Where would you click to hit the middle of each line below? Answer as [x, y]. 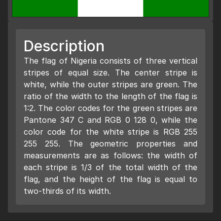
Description [64, 46]
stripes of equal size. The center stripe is [110, 73]
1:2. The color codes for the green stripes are [110, 108]
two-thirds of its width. [67, 191]
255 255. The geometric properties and [110, 144]
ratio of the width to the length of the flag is [110, 96]
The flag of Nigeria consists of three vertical [110, 61]
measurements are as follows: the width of [110, 156]
